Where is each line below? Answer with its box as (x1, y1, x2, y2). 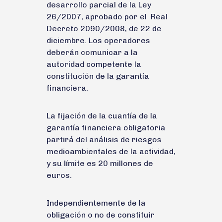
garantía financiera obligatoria (47, 122, 166, 132)
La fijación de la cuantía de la (47, 111, 157, 120)
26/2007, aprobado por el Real (47, 11, 167, 21)
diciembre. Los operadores (47, 35, 150, 45)
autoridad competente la (47, 59, 141, 69)
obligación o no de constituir (47, 210, 155, 220)
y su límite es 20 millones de (47, 158, 153, 168)
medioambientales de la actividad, (47, 146, 175, 156)
